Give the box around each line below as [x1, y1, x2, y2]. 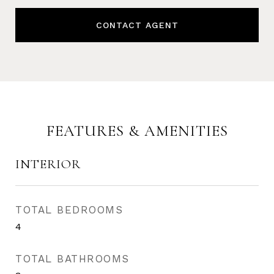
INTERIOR [15, 157, 81, 172]
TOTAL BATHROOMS [15, 253, 130, 265]
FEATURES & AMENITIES [46, 122, 228, 140]
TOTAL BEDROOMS [15, 204, 123, 216]
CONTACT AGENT [95, 20, 179, 30]
